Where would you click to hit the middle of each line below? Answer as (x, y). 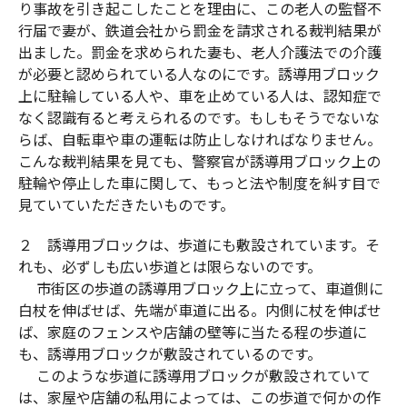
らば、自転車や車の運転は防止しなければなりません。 (200, 139)
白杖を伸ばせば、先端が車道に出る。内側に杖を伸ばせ (200, 310)
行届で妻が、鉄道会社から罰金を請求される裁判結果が (200, 30)
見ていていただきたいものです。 (126, 205)
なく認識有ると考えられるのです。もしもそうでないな (199, 118)
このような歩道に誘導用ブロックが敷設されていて (194, 376)
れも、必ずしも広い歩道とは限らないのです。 (170, 267)
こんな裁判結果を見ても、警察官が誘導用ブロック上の (199, 161)
